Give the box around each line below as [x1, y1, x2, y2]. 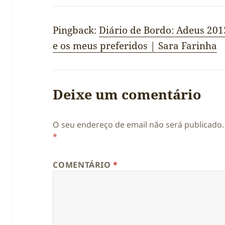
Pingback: [53, 23, 99, 37]
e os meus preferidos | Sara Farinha [53, 39, 217, 52]
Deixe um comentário [53, 84, 202, 103]
